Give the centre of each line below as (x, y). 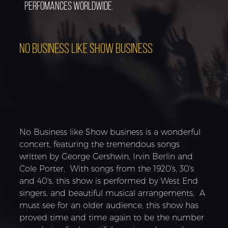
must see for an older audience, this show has (109, 205)
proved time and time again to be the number (112, 217)
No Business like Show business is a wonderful (110, 132)
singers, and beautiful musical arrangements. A (112, 193)
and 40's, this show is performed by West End (109, 181)
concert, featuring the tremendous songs (100, 144)
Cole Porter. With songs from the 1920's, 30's (107, 168)
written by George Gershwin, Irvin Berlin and (106, 156)
